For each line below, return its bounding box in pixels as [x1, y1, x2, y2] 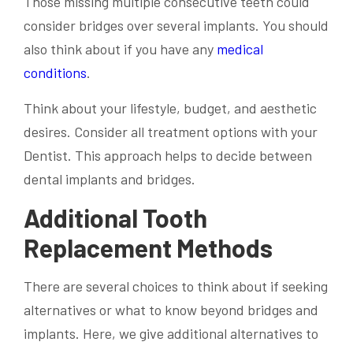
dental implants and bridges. [24, 170, 195, 188]
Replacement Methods [24, 232, 273, 263]
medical [217, 40, 263, 58]
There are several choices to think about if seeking [24, 277, 328, 295]
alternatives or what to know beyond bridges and [24, 300, 318, 318]
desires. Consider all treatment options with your [24, 123, 318, 141]
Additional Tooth [24, 203, 207, 233]
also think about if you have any [24, 40, 217, 58]
